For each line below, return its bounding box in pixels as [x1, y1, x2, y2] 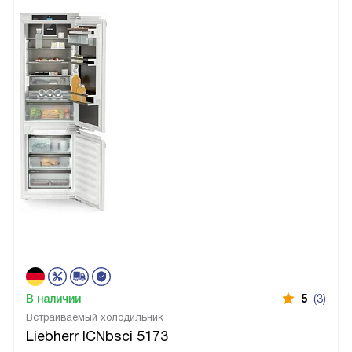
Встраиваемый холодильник [26, 310, 163, 323]
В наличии [26, 291, 81, 305]
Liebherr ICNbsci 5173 [26, 328, 168, 344]
